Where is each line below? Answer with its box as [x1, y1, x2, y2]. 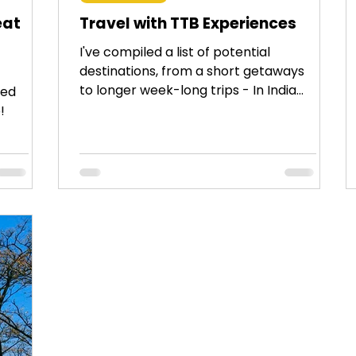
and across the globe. [79, 99, 215, 118]
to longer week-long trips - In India [79, 80, 296, 99]
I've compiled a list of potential [79, 42, 270, 61]
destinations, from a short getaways [79, 61, 304, 80]
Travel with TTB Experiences [79, 12, 296, 34]
